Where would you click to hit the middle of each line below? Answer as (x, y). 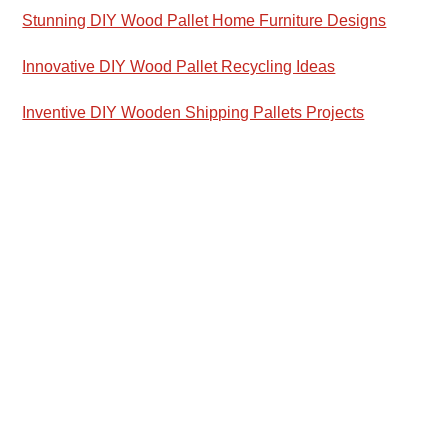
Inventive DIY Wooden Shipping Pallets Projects (193, 112)
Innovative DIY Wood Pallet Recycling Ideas (179, 66)
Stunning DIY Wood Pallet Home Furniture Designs (204, 20)
